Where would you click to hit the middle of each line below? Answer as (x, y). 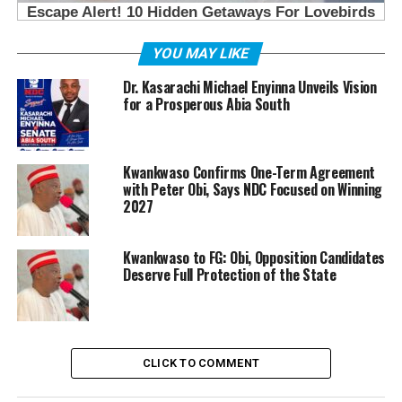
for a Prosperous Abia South (206, 105)
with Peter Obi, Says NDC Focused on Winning (253, 190)
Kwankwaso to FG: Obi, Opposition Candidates (254, 258)
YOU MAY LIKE (201, 54)
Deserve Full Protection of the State (229, 275)
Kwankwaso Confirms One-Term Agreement (249, 173)
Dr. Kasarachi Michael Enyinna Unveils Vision (249, 87)
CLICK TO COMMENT (201, 363)
